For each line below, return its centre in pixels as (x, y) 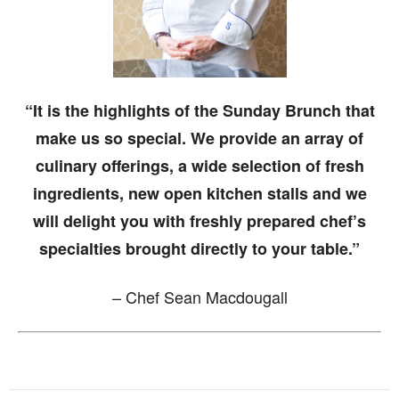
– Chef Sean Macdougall (199, 296)
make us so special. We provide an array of (199, 138)
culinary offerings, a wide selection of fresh (199, 165)
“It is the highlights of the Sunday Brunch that (199, 110)
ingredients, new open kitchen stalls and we (199, 193)
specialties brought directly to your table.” (199, 248)
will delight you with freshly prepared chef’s (199, 220)
